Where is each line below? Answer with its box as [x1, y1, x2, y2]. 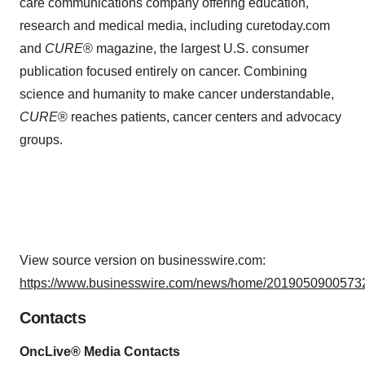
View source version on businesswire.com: [20, 253, 266, 267]
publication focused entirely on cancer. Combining [20, 64, 307, 78]
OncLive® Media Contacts [20, 345, 180, 358]
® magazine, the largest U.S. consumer [83, 42, 309, 55]
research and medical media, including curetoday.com [20, 19, 330, 33]
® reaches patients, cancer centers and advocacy [58, 110, 341, 124]
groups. [20, 133, 63, 147]
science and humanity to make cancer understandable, [20, 87, 334, 101]
